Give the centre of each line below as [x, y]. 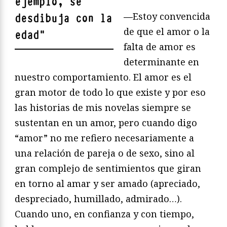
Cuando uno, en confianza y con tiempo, [104, 214]
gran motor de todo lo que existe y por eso [110, 92]
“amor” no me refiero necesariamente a [104, 138]
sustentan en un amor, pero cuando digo [106, 123]
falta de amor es [160, 47]
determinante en [161, 62]
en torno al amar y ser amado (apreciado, [107, 184]
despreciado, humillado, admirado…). [98, 199]
